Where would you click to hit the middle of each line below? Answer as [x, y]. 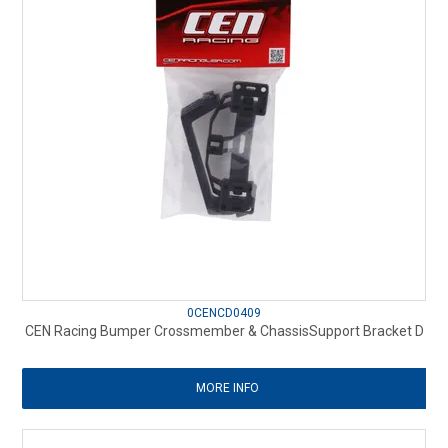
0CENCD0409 [224, 312]
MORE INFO [227, 387]
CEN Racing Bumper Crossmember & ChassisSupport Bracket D [224, 330]
